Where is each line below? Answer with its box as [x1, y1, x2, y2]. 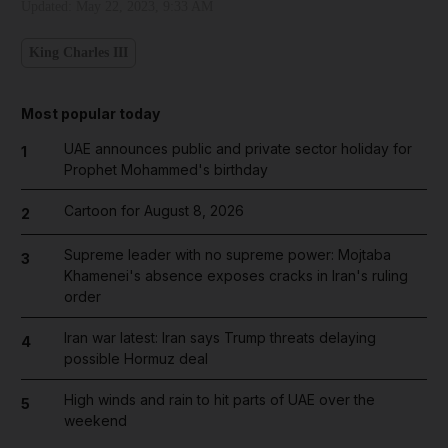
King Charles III [29, 45, 128, 61]
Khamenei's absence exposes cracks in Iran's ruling [63, 267, 408, 285]
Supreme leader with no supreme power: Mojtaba [63, 246, 391, 264]
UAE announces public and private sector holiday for [63, 139, 412, 157]
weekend [63, 412, 127, 430]
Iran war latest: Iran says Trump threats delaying [63, 329, 376, 347]
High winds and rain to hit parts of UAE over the [63, 391, 375, 409]
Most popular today [21, 104, 160, 122]
